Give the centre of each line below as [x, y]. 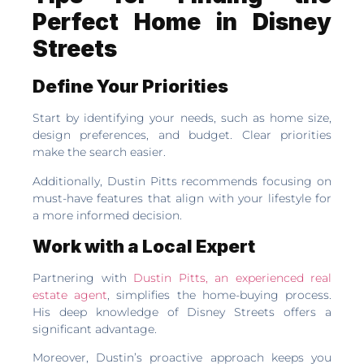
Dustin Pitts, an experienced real [232, 278]
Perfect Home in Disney [182, 22]
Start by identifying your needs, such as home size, [182, 118]
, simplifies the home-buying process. [220, 295]
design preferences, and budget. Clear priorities [182, 135]
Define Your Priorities [130, 87]
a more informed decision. [107, 215]
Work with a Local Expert [144, 247]
